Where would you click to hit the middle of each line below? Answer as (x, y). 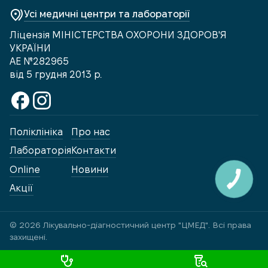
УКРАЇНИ (30, 48)
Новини (90, 169)
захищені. (28, 237)
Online (25, 169)
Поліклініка (36, 132)
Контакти (94, 151)
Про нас (91, 132)
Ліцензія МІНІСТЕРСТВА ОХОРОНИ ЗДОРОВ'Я (118, 35)
